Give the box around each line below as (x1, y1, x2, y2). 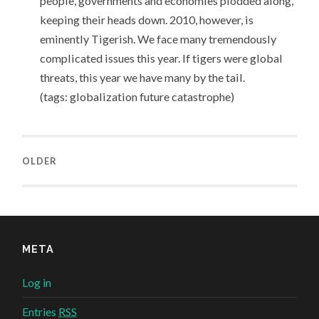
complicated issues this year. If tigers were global (39, 51, 283, 66)
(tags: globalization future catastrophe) (39, 90, 234, 104)
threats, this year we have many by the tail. (39, 70, 245, 85)
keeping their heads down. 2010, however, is (39, 13, 253, 27)
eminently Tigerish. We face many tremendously (39, 32, 276, 46)
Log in (22, 276, 52, 290)
